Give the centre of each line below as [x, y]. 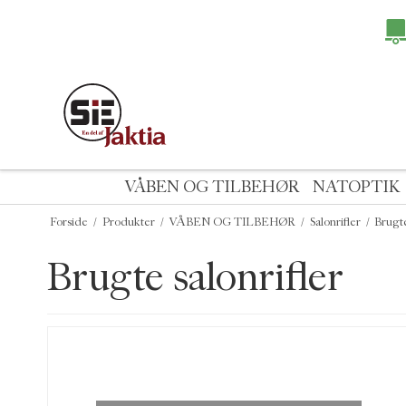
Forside [68, 222]
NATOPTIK [356, 187]
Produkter [128, 222]
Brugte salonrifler [195, 276]
